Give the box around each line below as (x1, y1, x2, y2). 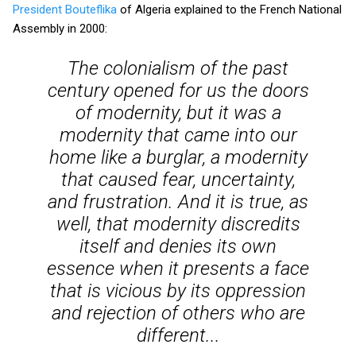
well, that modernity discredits (56, 212, 300, 235)
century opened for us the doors (47, 79, 309, 102)
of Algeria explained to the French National (117, 2, 342, 17)
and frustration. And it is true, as (48, 190, 308, 213)
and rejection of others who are (51, 301, 305, 324)
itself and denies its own (79, 234, 277, 257)
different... (136, 323, 220, 346)
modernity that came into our (59, 123, 297, 146)
